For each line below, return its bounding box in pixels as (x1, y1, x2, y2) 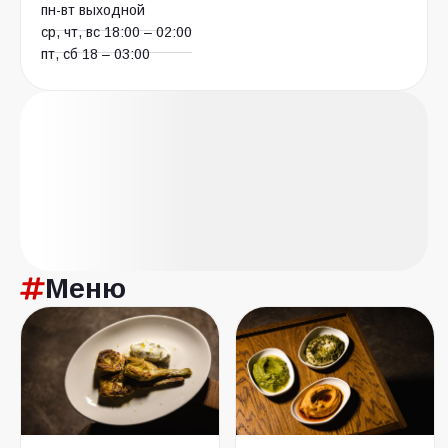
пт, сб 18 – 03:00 (41, 46, 150, 62)
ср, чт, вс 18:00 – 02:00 (41, 24, 192, 40)
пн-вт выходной (41, 2, 145, 18)
